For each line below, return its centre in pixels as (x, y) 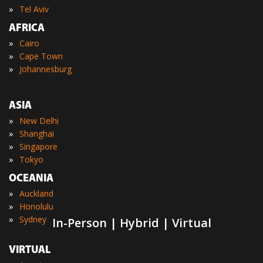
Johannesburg (45, 69)
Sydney (33, 219)
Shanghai (37, 134)
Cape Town (41, 56)
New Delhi (39, 121)
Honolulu (36, 206)
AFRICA (27, 28)
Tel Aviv (34, 9)
